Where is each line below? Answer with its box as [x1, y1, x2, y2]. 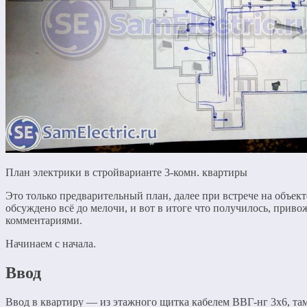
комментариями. [5, 214, 82, 226]
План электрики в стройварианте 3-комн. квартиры [5, 167, 247, 178]
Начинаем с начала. [5, 238, 96, 249]
